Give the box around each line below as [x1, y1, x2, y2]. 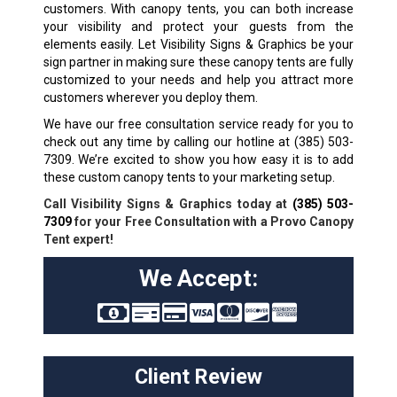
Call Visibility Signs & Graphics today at [43, 197, 292, 212]
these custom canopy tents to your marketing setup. [43, 170, 335, 185]
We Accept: [138, 265, 258, 292]
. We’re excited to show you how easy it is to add [71, 152, 354, 167]
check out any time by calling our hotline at [43, 135, 294, 150]
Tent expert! [43, 232, 113, 247]
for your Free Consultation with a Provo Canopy [71, 214, 354, 230]
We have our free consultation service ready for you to [43, 117, 354, 132]
